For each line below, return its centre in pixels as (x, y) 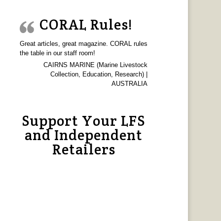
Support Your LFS (84, 121)
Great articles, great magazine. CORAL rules (84, 44)
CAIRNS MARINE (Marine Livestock (96, 65)
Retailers (84, 149)
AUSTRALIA (130, 84)
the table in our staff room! (58, 53)
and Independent (84, 135)
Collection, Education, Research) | (99, 74)
